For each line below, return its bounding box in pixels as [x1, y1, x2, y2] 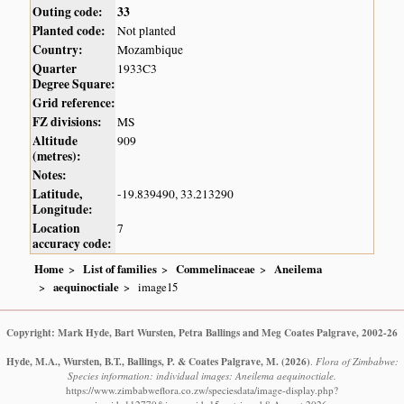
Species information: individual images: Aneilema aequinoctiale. [68, 368, 336, 382]
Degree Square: [32, 75, 116, 94]
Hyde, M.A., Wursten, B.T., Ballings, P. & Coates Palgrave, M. [5, 353, 279, 369]
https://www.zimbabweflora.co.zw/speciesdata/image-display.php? [66, 382, 338, 397]
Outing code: [32, 3, 104, 22]
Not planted [117, 23, 177, 40]
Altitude [32, 132, 78, 151]
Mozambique [117, 41, 184, 59]
